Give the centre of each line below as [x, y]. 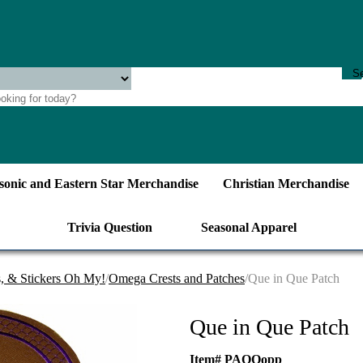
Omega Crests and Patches [177, 278]
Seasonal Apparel [248, 227]
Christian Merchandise [286, 184]
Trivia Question [109, 227]
